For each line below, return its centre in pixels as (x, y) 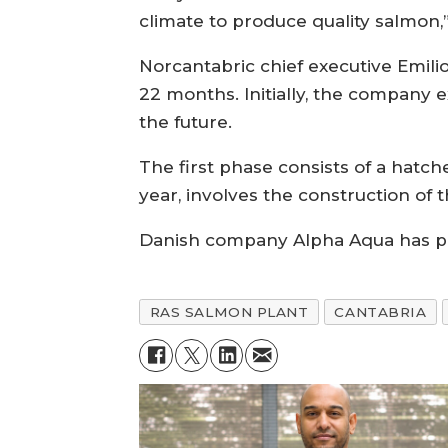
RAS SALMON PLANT (229, 312)
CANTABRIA (380, 312)
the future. (186, 122)
